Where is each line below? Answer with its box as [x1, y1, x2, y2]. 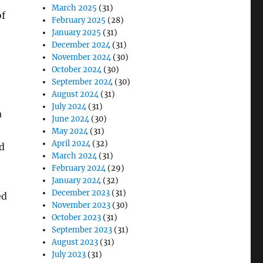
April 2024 [52, 139, 91, 149]
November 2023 [52, 200, 111, 210]
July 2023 [52, 249, 86, 259]
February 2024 [52, 163, 106, 173]
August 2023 [52, 237, 99, 247]
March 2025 [52, 3, 97, 13]
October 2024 [52, 65, 102, 75]
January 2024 [52, 176, 102, 186]
